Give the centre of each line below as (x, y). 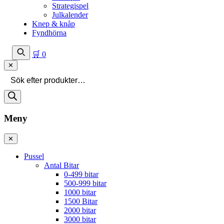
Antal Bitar (61, 165)
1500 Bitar (81, 201)
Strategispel (70, 6)
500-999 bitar (85, 183)
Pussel (34, 156)
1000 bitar (80, 192)
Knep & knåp (53, 24)
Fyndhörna (49, 33)
